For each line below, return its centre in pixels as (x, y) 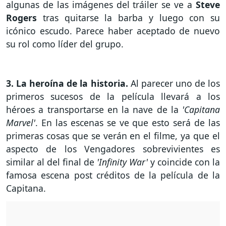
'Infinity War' (124, 162)
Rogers (24, 18)
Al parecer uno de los (175, 83)
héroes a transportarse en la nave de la (94, 109)
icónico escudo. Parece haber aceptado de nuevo (113, 31)
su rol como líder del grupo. (65, 44)
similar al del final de (51, 162)
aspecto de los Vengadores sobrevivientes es (113, 149)
